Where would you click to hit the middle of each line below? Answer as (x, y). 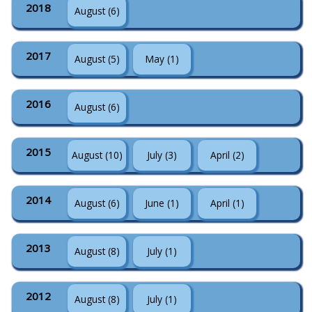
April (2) (227, 155)
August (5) (97, 59)
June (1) (162, 203)
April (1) (227, 203)
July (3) (162, 155)
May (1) (162, 59)
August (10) (97, 155)
